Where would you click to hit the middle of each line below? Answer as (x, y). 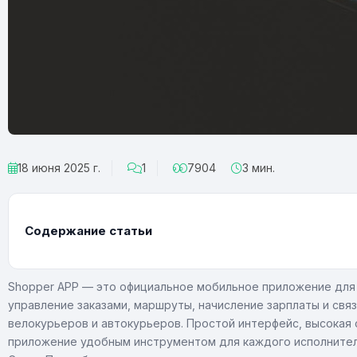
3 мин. (259, 168)
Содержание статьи (88, 231)
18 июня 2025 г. (59, 168)
